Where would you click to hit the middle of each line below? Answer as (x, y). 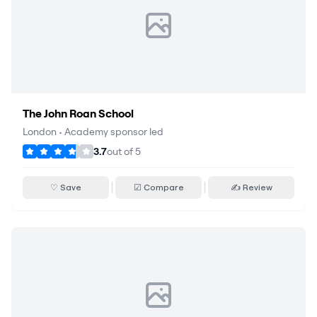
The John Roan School (78, 113)
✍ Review (251, 187)
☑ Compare (158, 187)
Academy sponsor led (114, 132)
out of (121, 151)
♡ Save (66, 187)
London (40, 132)
